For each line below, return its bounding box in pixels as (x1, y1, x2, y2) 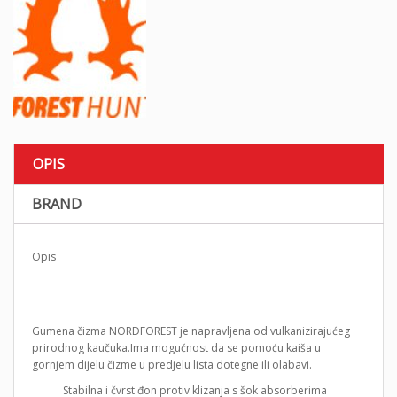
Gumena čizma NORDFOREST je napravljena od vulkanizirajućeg (32, 323, 350, 339)
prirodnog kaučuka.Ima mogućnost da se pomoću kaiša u (32, 339, 321, 355)
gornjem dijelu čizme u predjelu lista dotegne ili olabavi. (32, 356, 312, 372)
